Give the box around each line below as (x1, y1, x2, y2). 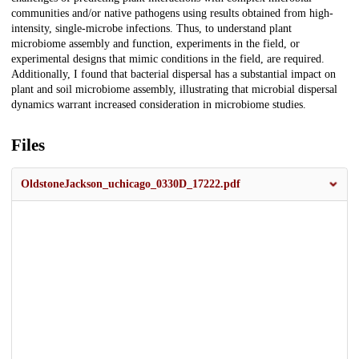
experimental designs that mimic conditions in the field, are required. (11, 53, 325, 66)
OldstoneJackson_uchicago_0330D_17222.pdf (21, 178, 240, 191)
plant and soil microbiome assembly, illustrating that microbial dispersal (11, 83, 337, 96)
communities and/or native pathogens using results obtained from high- (11, 7, 333, 20)
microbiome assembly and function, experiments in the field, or (11, 38, 300, 50)
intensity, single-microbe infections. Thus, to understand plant (11, 22, 292, 35)
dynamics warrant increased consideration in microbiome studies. (11, 99, 306, 111)
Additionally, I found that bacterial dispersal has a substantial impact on (11, 68, 336, 81)
